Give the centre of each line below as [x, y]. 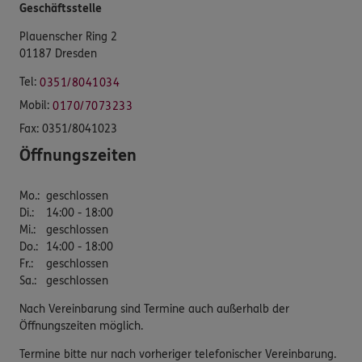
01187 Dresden [58, 54]
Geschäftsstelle [61, 9]
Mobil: [34, 106]
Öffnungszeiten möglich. [81, 326]
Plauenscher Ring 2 [68, 37]
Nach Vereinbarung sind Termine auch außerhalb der [154, 309]
